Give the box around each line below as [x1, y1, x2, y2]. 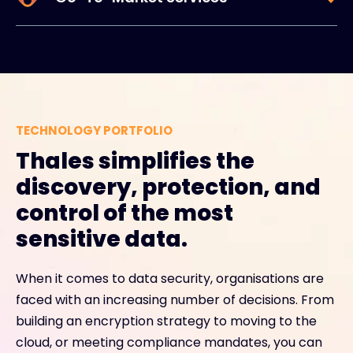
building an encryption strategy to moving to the [16, 311, 317, 330]
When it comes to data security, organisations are [16, 269, 324, 288]
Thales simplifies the [16, 145, 255, 176]
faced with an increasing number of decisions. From [16, 290, 334, 309]
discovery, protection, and [16, 171, 321, 203]
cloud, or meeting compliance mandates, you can [16, 333, 322, 351]
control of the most [16, 197, 233, 229]
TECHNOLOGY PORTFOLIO [16, 121, 173, 139]
